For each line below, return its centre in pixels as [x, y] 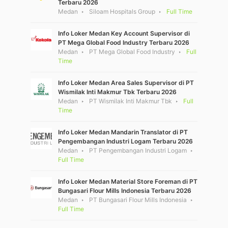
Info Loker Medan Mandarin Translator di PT [123, 132]
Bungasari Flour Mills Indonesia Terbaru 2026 [125, 191]
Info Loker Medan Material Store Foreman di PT [128, 182]
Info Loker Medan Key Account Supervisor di [124, 34]
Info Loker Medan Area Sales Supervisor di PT [126, 83]
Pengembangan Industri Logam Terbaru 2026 [125, 141]
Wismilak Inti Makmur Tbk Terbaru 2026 [117, 92]
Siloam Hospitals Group [122, 12]
